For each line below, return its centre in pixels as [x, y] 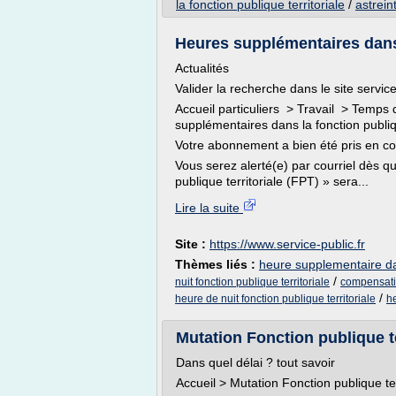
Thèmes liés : [217, 264]
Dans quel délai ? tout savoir [255, 362]
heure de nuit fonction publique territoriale [275, 299]
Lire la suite [209, 208]
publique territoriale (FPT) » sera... [272, 181]
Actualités [202, 68]
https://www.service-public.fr [287, 244]
